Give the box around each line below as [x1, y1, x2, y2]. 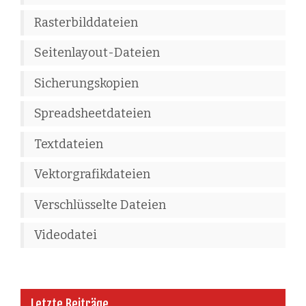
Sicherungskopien [34, 75, 139, 91]
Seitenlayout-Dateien [34, 45, 160, 61]
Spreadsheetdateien [34, 106, 151, 122]
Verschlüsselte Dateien [34, 197, 166, 212]
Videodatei [34, 227, 97, 243]
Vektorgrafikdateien [34, 167, 150, 182]
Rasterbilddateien [34, 14, 138, 30]
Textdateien [34, 136, 103, 152]
